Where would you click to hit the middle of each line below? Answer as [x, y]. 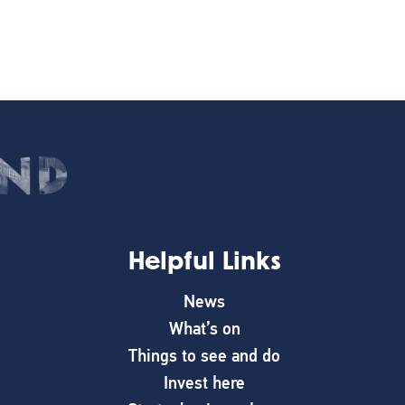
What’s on [204, 328]
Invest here [204, 382]
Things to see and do [204, 355]
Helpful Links [204, 261]
